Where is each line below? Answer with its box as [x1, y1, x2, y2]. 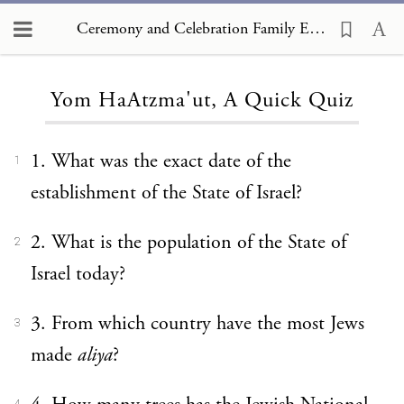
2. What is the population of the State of [31, 230, 346, 255]
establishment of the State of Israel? [31, 180, 302, 206]
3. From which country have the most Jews [31, 311, 364, 336]
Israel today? [31, 262, 125, 287]
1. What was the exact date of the [31, 149, 291, 174]
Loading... [172, 36, 232, 53]
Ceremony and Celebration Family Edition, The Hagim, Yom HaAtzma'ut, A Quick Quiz [309, 17, 326, 39]
